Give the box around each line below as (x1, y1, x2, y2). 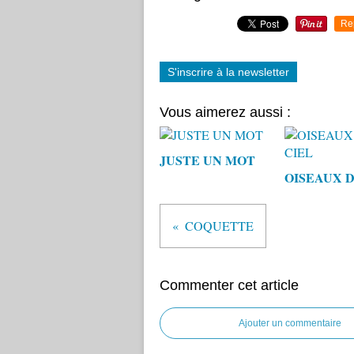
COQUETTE (185, 217, 254, 234)
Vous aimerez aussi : (160, 104, 291, 120)
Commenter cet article (160, 277, 299, 293)
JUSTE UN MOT (160, 151, 255, 169)
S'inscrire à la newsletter (168, 66, 289, 78)
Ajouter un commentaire (239, 318, 341, 329)
